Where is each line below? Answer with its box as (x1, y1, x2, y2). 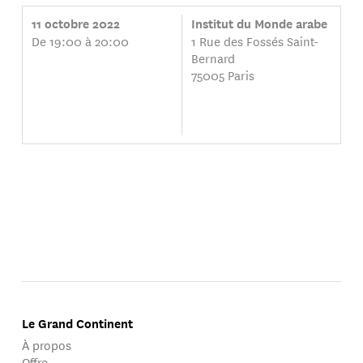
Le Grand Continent (22, 314, 134, 333)
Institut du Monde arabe (190, 15, 327, 33)
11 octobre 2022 (31, 15, 120, 33)
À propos (22, 335, 72, 354)
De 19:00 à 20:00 (31, 32, 129, 51)
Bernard (190, 49, 235, 68)
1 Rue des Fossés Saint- (190, 32, 318, 51)
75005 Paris (190, 66, 254, 85)
